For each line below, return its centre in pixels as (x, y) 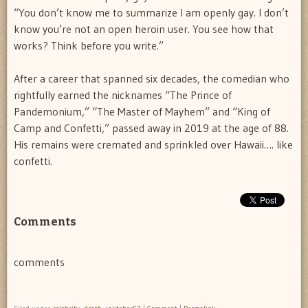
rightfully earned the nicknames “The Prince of (123, 95)
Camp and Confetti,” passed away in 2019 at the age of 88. (151, 128)
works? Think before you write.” (89, 46)
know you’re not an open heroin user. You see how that (144, 29)
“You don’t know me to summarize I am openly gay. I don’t (151, 13)
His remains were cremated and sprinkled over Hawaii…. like (153, 145)
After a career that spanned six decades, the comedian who (152, 79)
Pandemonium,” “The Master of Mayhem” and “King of (142, 112)
